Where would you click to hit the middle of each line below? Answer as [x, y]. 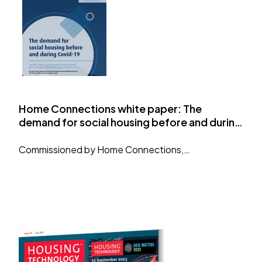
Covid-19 [42, 135]
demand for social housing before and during [130, 122]
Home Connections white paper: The [110, 108]
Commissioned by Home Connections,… [104, 149]
